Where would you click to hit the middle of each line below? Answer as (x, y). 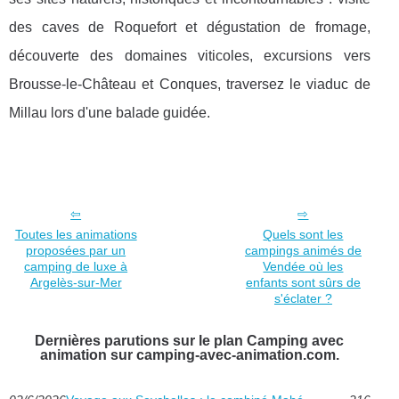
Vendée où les (303, 266)
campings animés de (303, 250)
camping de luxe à (76, 266)
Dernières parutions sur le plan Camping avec (190, 340)
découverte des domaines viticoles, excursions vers (190, 55)
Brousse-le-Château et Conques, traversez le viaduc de (190, 84)
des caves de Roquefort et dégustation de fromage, (190, 27)
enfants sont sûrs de (303, 282)
